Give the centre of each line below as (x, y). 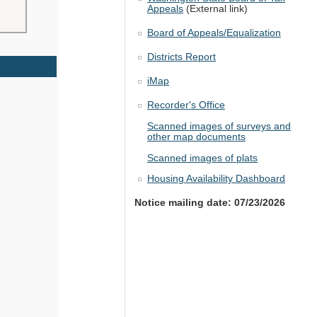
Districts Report (181, 57)
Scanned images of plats (202, 158)
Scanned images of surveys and (219, 127)
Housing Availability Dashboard (216, 178)
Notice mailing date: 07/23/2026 (210, 202)
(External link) (215, 9)
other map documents (196, 137)
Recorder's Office (186, 105)
